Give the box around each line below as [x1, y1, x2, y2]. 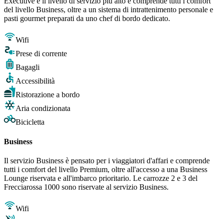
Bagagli [16, 63, 40, 72]
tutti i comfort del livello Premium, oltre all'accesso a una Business [4, 165, 207, 174]
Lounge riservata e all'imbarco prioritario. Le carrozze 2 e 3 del [4, 174, 197, 183]
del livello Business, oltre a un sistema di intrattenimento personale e [4, 5, 213, 14]
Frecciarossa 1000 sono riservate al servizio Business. [4, 183, 169, 192]
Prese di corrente [16, 49, 67, 58]
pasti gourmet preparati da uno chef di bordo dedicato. [4, 14, 170, 23]
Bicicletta [16, 118, 44, 127]
